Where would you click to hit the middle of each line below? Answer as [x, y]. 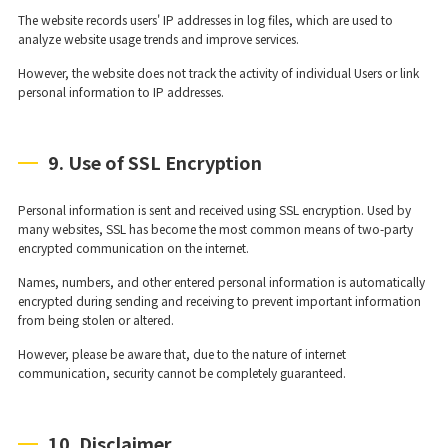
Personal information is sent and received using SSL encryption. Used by [214, 209]
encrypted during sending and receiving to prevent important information [219, 300]
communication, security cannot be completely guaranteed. [181, 372]
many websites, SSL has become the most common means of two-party [215, 228]
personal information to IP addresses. [120, 91]
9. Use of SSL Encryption [154, 161]
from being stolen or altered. [95, 319]
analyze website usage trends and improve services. [158, 38]
